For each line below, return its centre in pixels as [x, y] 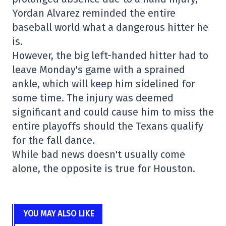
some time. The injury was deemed [93, 98]
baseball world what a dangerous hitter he [110, 27]
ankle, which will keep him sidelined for [104, 84]
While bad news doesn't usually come [99, 154]
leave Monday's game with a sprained [99, 70]
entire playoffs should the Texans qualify [108, 126]
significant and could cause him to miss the [113, 112]
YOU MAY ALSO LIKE [59, 214]
